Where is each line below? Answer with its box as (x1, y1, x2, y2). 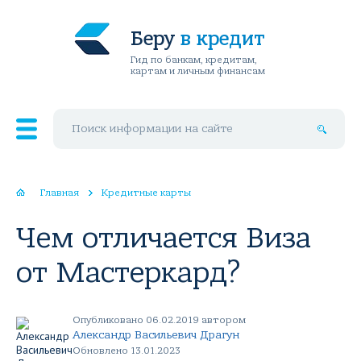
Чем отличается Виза (16, 221, 311, 255)
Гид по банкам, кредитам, (130, 54, 257, 65)
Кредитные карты (102, 187, 191, 198)
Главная (40, 187, 79, 198)
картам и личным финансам (130, 65, 265, 77)
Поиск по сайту (52, 107, 126, 122)
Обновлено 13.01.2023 (73, 345, 180, 356)
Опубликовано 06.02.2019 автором (73, 314, 246, 326)
